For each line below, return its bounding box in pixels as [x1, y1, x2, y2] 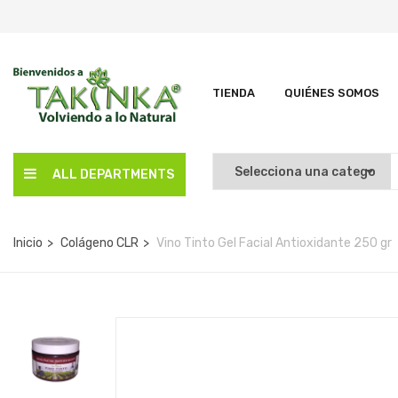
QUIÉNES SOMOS [284, 86, 379, 99]
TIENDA [212, 86, 255, 99]
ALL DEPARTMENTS [52, 167, 174, 182]
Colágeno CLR [60, 235, 139, 251]
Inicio [13, 235, 43, 251]
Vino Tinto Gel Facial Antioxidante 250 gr [156, 235, 392, 251]
